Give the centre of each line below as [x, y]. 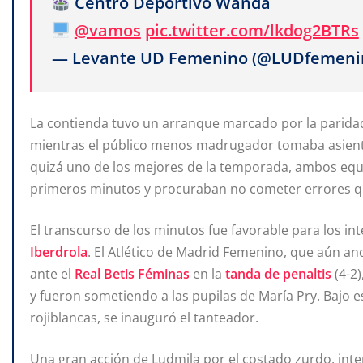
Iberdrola [59, 252]
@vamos [107, 31]
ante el [52, 273]
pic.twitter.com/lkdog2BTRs [252, 31]
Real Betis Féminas [134, 273]
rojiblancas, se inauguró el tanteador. [144, 317]
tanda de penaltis [280, 273]
